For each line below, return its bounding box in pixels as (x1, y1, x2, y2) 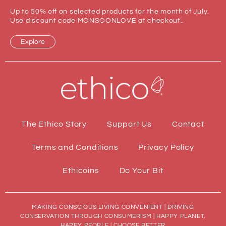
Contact (172, 120, 204, 128)
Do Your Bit (119, 166, 163, 175)
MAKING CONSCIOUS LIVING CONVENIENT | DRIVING (32, 203, 194, 210)
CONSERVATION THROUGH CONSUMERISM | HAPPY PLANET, (20, 212, 206, 219)
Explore (21, 38, 45, 46)
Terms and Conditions (32, 143, 119, 151)
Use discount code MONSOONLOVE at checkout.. (10, 17, 185, 25)
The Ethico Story (22, 120, 87, 128)
